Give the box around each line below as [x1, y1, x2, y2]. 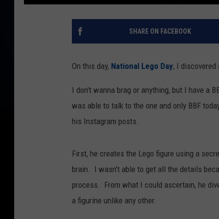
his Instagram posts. [72, 116, 139, 126]
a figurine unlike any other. [72, 195, 156, 205]
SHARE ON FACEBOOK [129, 27, 191, 35]
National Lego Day [111, 61, 173, 71]
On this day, [72, 61, 111, 71]
